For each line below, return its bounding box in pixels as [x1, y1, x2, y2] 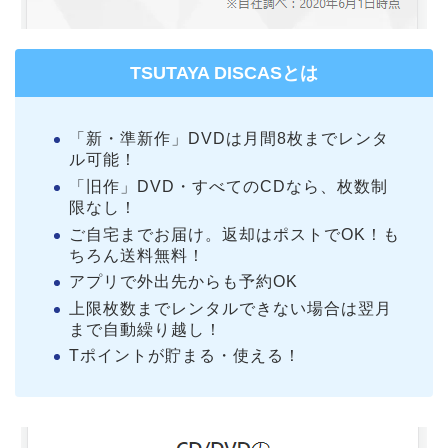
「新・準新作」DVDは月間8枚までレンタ [69, 130, 389, 148]
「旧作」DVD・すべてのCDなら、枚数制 [69, 177, 388, 195]
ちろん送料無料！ [69, 246, 205, 264]
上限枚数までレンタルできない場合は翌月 [69, 299, 392, 317]
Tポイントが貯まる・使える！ [69, 347, 301, 365]
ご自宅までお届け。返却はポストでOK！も [69, 225, 400, 243]
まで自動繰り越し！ [69, 320, 222, 338]
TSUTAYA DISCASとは [130, 63, 318, 84]
